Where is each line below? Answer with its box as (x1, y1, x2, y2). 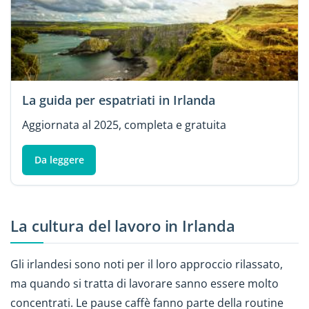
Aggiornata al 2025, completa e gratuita (22, 117, 226, 132)
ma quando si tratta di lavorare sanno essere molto (10, 275, 279, 291)
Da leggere (34, 152, 84, 166)
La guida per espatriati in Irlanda (22, 91, 215, 108)
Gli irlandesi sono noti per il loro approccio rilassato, (10, 256, 283, 272)
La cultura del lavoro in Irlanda (10, 215, 235, 237)
